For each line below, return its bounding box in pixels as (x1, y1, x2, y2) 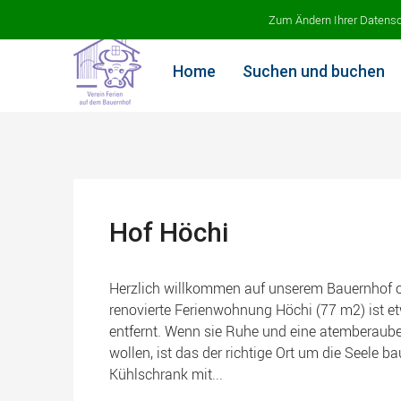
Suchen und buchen (243, 62, 385, 81)
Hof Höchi (109, 217, 228, 248)
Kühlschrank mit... (109, 364, 223, 384)
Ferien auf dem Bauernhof (73, 6, 226, 24)
